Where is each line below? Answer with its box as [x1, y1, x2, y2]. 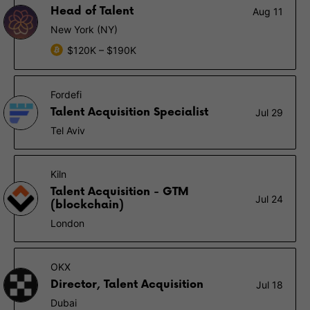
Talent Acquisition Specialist [51, 106, 208, 119]
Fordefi [51, 89, 82, 100]
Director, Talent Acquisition [51, 278, 203, 291]
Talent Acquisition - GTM [51, 185, 189, 199]
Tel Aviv [51, 125, 85, 136]
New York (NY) [51, 24, 118, 35]
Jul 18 [256, 279, 283, 291]
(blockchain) [51, 199, 124, 212]
